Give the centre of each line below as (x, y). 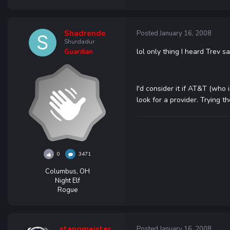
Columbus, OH (67, 171)
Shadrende (85, 33)
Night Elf (67, 181)
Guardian (79, 52)
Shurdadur (79, 42)
